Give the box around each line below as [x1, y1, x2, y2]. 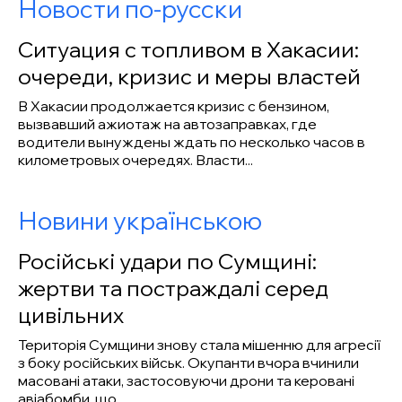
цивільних [17, 301, 124, 328]
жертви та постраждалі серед [17, 274, 328, 301]
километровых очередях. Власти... [17, 150, 253, 169]
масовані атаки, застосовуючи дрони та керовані [17, 371, 354, 389]
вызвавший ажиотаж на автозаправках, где [17, 114, 317, 133]
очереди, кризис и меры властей [17, 62, 361, 90]
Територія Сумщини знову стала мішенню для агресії [17, 335, 380, 354]
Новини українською [17, 205, 262, 236]
